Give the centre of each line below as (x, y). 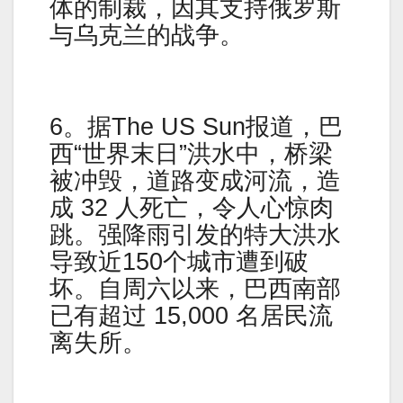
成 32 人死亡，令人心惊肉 (192, 207)
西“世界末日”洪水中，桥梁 (191, 153)
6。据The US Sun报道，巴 (196, 126)
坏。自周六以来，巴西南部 (195, 288)
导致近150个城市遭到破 (179, 261)
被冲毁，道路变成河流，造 (195, 180)
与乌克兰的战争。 (147, 36)
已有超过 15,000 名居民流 (191, 315)
